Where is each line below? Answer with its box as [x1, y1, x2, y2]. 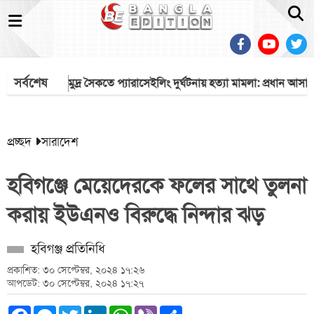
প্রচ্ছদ [7, 134, 32, 149]
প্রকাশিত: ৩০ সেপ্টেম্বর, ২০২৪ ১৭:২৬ [7, 264, 144, 276]
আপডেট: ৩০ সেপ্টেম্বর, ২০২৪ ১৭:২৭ [7, 277, 144, 289]
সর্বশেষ [14, 74, 47, 91]
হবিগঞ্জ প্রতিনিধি [31, 240, 105, 257]
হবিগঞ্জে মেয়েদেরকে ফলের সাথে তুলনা [7, 172, 306, 199]
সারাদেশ [41, 134, 78, 149]
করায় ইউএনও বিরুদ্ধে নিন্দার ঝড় [7, 202, 264, 228]
